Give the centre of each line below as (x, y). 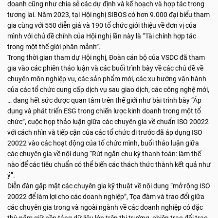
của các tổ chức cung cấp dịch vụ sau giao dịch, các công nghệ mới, (108, 90)
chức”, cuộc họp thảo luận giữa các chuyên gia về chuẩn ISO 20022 (108, 122)
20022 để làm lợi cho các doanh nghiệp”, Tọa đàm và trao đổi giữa (106, 197)
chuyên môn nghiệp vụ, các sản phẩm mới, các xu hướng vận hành (107, 79)
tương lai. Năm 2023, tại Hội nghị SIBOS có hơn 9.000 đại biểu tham (109, 15)
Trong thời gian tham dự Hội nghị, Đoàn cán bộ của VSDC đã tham (106, 57)
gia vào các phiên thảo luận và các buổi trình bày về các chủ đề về (105, 68)
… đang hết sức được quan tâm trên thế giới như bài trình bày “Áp (104, 100)
